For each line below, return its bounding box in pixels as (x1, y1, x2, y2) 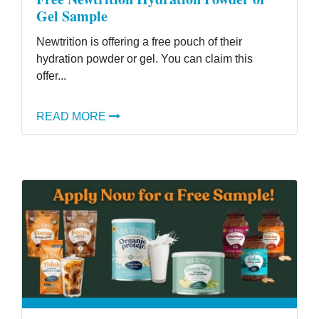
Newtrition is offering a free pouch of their (36, 36, 242, 48)
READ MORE (36, 110, 106, 122)
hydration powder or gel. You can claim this (36, 53, 253, 65)
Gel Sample (36, 6, 108, 26)
